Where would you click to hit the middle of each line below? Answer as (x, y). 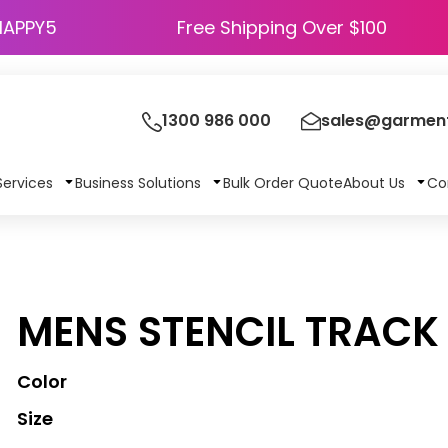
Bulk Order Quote (282, 182)
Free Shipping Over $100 (282, 27)
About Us (375, 182)
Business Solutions (139, 182)
